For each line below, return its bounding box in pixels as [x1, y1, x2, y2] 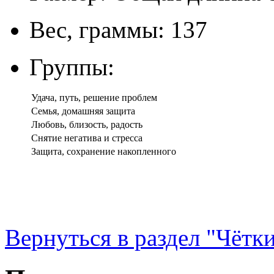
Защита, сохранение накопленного [31, 146, 176, 157]
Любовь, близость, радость [31, 119, 143, 130]
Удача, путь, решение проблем [31, 92, 157, 103]
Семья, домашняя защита [31, 105, 135, 116]
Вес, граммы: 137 [29, 16, 207, 43]
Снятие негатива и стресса [31, 132, 143, 143]
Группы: [29, 53, 114, 80]
